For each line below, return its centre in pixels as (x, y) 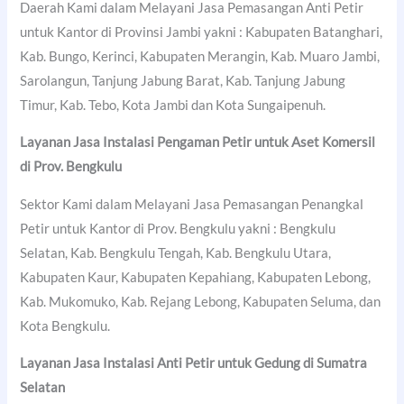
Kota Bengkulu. (65, 326)
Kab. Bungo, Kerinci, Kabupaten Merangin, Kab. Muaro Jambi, (200, 56)
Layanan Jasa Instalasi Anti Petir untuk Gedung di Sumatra (194, 363)
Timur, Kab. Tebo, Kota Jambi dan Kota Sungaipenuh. (173, 105)
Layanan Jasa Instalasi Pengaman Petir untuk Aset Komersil (198, 142)
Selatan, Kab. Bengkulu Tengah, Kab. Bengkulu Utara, (176, 252)
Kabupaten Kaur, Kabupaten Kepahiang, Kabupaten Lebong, (196, 277)
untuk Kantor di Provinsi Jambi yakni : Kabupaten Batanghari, (202, 32)
